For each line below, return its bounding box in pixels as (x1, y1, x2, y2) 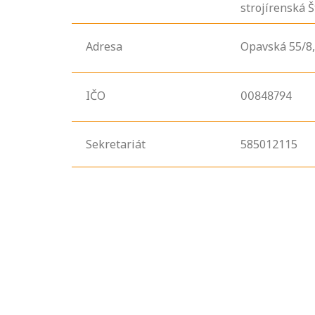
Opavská (240, 39, 286, 55)
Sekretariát (86, 136, 146, 153)
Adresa (86, 39, 122, 55)
